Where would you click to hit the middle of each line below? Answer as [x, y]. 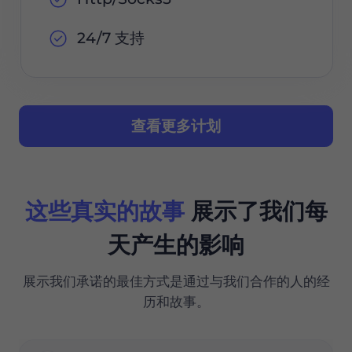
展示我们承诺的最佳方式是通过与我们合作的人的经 [176, 281]
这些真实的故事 [104, 211]
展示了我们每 [256, 211]
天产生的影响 [176, 244]
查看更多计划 [176, 126]
